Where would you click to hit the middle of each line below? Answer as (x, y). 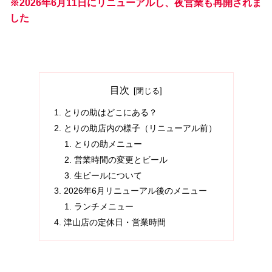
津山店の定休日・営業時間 (114, 223)
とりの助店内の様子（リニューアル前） (140, 128)
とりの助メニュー (108, 144)
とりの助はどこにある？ (110, 113)
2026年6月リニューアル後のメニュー (135, 191)
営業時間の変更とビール (121, 159)
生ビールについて (108, 175)
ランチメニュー (104, 207)
